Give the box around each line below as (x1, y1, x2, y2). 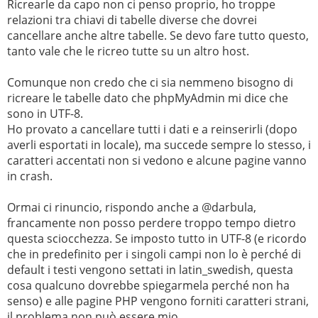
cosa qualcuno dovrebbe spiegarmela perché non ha (7, 277, 290, 293)
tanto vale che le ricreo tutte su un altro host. (7, 43, 249, 59)
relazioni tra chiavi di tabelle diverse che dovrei (7, 11, 257, 28)
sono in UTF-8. (7, 105, 83, 121)
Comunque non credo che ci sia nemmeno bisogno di (7, 74, 293, 90)
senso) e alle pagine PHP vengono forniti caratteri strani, (7, 292, 309, 309)
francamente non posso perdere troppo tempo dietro (7, 214, 296, 231)
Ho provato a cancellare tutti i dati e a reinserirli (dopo (7, 121, 297, 137)
